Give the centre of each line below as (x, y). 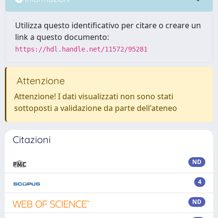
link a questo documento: (62, 37)
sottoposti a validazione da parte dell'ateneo (96, 108)
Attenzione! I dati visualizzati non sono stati (94, 96)
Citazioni (32, 139)
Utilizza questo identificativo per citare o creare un (108, 25)
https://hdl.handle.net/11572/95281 (81, 49)
